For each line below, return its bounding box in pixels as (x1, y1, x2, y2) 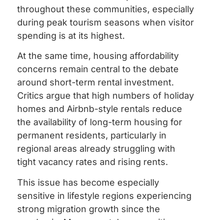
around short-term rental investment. (17, 77, 174, 88)
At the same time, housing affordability (17, 51, 179, 61)
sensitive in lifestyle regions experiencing (17, 190, 192, 201)
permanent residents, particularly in (17, 130, 166, 141)
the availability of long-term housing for (17, 117, 182, 128)
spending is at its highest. (17, 30, 125, 41)
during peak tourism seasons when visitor (17, 17, 194, 27)
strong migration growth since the (17, 203, 160, 214)
